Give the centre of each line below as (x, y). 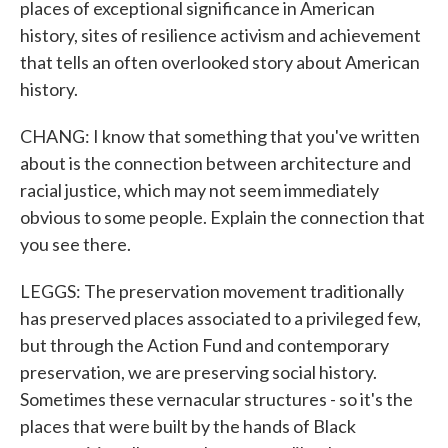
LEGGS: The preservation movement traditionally (212, 291)
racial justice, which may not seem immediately (199, 190)
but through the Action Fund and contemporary (204, 345)
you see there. (75, 244)
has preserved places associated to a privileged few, (220, 318)
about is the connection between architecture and (215, 163)
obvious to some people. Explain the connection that (222, 217)
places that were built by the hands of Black (188, 426)
